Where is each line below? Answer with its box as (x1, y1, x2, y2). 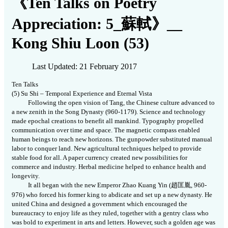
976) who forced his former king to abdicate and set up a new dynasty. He (12, 191, 212, 199)
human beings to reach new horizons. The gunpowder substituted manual (12, 135, 212, 144)
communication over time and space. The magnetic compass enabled (12, 126, 200, 134)
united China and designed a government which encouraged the (12, 200, 187, 208)
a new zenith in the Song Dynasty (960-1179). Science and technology (12, 108, 206, 116)
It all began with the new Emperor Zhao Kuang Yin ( (28, 181, 171, 189)
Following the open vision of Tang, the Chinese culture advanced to (28, 99, 215, 107)
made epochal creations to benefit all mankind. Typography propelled (12, 117, 204, 125)
